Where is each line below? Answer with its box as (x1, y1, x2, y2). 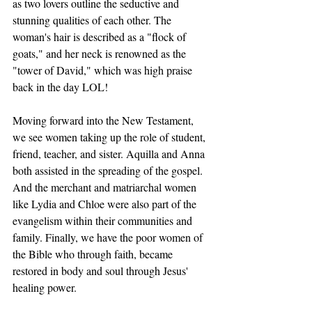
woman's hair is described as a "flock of (13, 29, 189, 44)
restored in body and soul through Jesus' (13, 263, 191, 278)
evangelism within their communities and (13, 213, 195, 228)
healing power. (13, 280, 77, 295)
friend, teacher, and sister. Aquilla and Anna (13, 146, 208, 161)
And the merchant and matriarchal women (13, 180, 199, 194)
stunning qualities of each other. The (13, 13, 174, 27)
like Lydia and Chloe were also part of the (13, 196, 199, 211)
